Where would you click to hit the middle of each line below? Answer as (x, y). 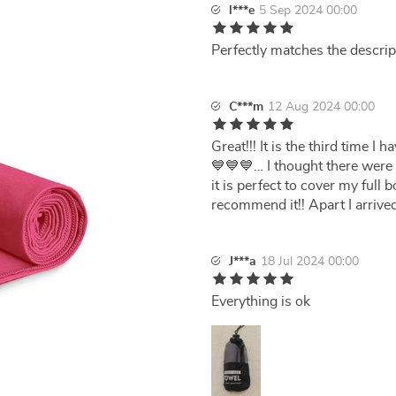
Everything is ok (261, 301)
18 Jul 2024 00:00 (310, 262)
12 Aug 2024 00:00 (321, 107)
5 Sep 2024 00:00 (308, 11)
